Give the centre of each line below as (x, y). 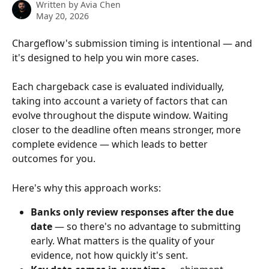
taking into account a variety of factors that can (121, 101)
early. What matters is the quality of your (124, 241)
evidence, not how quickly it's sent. (109, 255)
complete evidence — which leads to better (111, 144)
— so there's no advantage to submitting (148, 227)
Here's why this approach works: (86, 188)
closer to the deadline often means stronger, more (128, 130)
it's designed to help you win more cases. (105, 58)
